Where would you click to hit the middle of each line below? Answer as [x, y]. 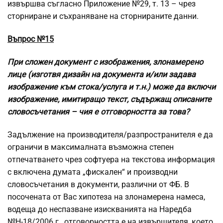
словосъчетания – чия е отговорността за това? [99, 112]
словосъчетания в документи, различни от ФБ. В [98, 185]
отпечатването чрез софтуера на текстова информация [111, 160]
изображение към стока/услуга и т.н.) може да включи [111, 87]
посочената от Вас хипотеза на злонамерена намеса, [106, 197]
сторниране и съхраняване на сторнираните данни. [103, 16]
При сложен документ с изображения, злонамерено [105, 62]
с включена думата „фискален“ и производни [93, 172]
